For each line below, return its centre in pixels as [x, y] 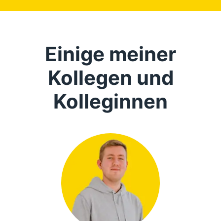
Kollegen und [110, 78]
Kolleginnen [110, 101]
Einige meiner [110, 54]
